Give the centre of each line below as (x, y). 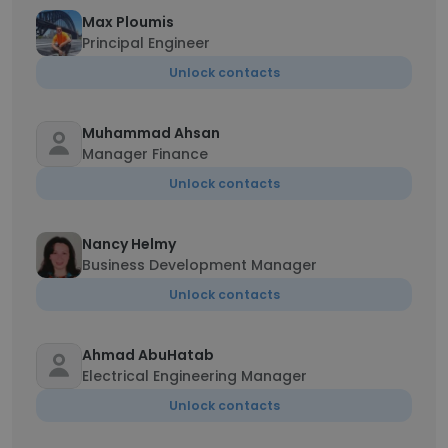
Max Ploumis (128, 22)
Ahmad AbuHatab (148, 355)
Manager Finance (145, 154)
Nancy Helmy (129, 244)
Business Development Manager (199, 265)
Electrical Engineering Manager (194, 376)
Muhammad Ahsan (151, 133)
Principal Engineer (146, 43)
